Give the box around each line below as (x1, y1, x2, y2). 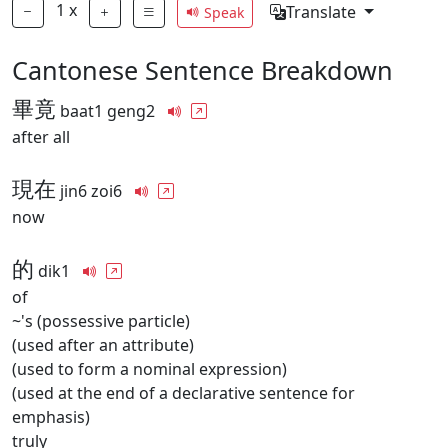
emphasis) (12, 406, 90, 428)
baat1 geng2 (56, 100, 159, 122)
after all (12, 126, 70, 148)
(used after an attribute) (12, 334, 194, 356)
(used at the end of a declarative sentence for (12, 382, 355, 404)
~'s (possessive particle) (12, 310, 190, 332)
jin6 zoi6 (56, 180, 126, 202)
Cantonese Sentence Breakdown (12, 53, 393, 87)
